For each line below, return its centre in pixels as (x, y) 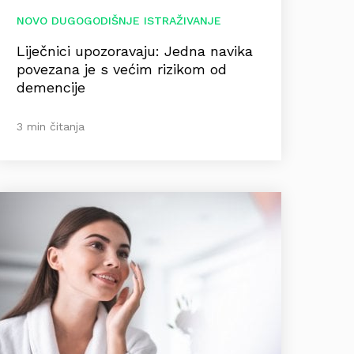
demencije (51, 87)
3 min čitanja (51, 126)
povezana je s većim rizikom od (122, 69)
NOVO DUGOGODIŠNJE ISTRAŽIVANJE (119, 21)
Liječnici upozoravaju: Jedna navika (135, 51)
